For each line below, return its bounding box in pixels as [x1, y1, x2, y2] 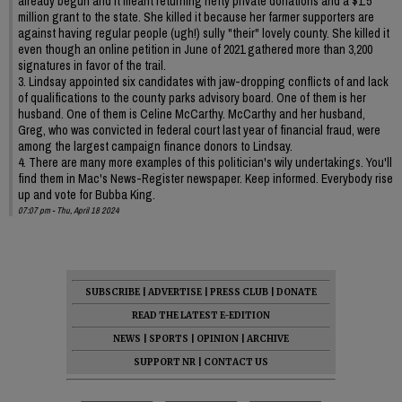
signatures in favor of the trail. [18, 57, 166, 74]
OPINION [197, 332, 239, 345]
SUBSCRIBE [85, 285, 140, 298]
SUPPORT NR [134, 355, 196, 368]
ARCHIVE [247, 332, 289, 345]
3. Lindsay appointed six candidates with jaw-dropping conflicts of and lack [18, 73, 389, 90]
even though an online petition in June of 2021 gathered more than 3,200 [18, 40, 372, 57]
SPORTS [149, 332, 188, 345]
